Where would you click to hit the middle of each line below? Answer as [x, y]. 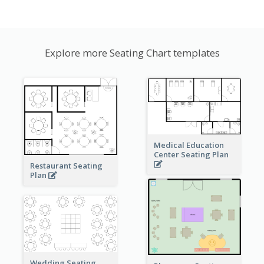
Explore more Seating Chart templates [132, 52]
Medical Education [189, 145]
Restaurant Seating [66, 166]
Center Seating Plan [192, 155]
